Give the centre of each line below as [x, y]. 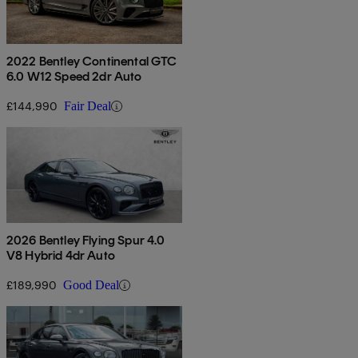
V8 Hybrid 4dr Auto [61, 256]
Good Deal [91, 285]
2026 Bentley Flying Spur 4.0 [86, 241]
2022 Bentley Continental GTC [92, 62]
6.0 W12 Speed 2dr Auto [74, 77]
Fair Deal [88, 106]
